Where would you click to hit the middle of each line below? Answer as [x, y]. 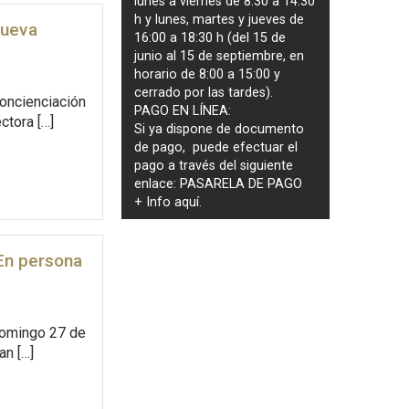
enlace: [157, 184]
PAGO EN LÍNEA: [183, 110]
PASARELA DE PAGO [241, 184]
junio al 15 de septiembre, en [220, 56]
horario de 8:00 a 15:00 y [208, 74]
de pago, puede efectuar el [216, 147]
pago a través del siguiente [214, 165]
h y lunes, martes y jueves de [220, 19]
